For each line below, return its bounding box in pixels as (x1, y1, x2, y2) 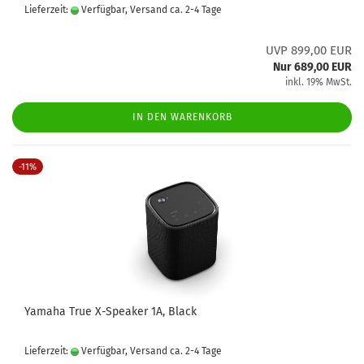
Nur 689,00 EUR (273, 60, 352, 74)
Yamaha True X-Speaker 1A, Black (24, 305, 197, 318)
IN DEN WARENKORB (132, 111, 232, 123)
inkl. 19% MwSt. (285, 76, 352, 88)
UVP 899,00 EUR (266, 43, 352, 58)
